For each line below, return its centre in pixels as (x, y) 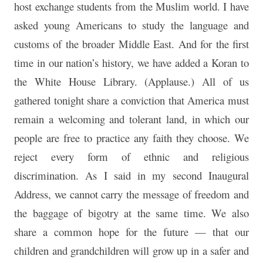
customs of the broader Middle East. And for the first (131, 44)
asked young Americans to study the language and (131, 25)
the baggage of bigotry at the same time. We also (131, 213)
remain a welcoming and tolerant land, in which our (131, 119)
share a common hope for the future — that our (131, 232)
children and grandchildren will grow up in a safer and (131, 251)
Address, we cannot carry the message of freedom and (131, 194)
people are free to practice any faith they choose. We (131, 138)
